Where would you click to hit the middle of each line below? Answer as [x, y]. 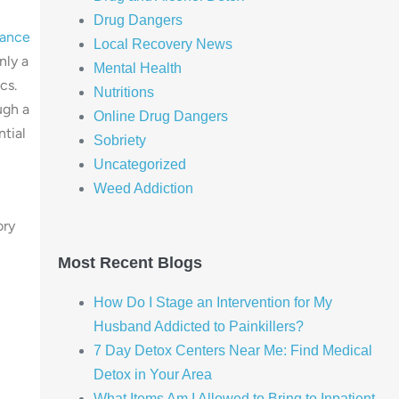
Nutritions [123, 92]
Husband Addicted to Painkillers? [198, 326]
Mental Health [137, 68]
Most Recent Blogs [130, 262]
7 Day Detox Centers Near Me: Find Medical [232, 350]
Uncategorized [139, 164]
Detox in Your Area [152, 374]
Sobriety [119, 140]
